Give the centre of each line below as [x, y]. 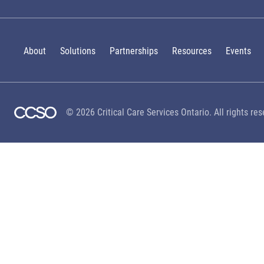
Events [238, 51]
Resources [192, 51]
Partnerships [134, 51]
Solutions [78, 51]
